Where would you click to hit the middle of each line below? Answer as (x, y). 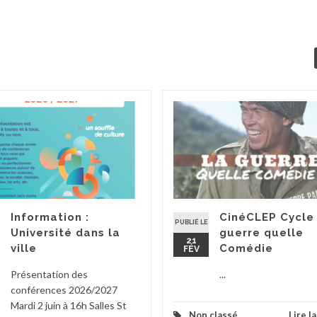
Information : (50, 217)
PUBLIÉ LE (191, 222)
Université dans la (65, 233)
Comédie (246, 248)
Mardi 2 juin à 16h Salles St (69, 305)
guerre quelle (261, 233)
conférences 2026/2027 (64, 290)
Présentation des (49, 274)
